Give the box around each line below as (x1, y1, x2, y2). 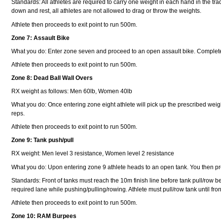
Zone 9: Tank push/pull (11, 137, 74, 144)
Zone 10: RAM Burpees (11, 212, 77, 220)
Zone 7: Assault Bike (11, 34, 70, 41)
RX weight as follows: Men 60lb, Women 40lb (11, 88, 133, 95)
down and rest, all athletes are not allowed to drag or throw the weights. (11, 7, 202, 15)
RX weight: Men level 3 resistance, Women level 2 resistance (11, 150, 175, 157)
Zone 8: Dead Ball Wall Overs (11, 74, 93, 81)
